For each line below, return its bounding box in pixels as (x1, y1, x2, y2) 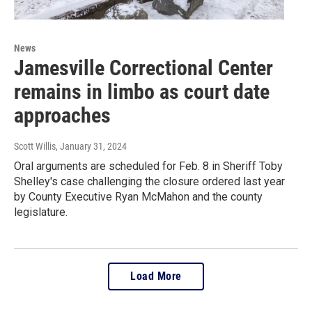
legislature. (14, 205, 68, 219)
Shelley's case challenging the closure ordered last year (14, 174, 285, 188)
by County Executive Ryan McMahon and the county (14, 189, 263, 203)
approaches (14, 102, 111, 127)
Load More (130, 269, 182, 283)
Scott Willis (14, 140, 56, 152)
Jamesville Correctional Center (14, 55, 273, 80)
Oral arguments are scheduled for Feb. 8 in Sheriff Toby (14, 159, 283, 173)
